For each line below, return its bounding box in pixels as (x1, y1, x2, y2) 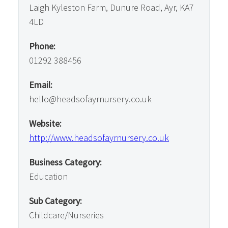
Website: (29, 118, 62, 129)
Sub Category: (29, 195, 82, 207)
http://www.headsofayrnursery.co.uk (29, 132, 169, 144)
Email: (29, 79, 52, 91)
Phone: (29, 40, 55, 52)
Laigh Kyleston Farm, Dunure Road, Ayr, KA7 (29, 2, 194, 13)
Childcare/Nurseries (29, 209, 104, 221)
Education (29, 170, 68, 182)
